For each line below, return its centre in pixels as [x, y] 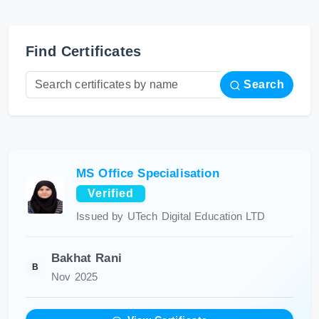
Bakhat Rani [87, 258]
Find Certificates [84, 51]
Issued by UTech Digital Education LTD [171, 216]
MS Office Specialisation [148, 173]
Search [262, 84]
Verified [111, 193]
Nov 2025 [75, 277]
